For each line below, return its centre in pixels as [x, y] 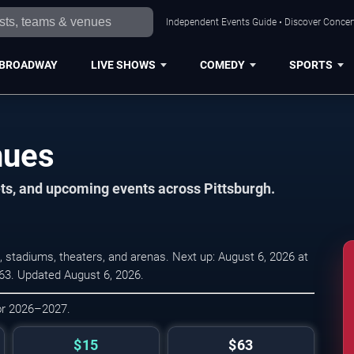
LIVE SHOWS [123, 64]
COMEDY [222, 64]
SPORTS [311, 64]
